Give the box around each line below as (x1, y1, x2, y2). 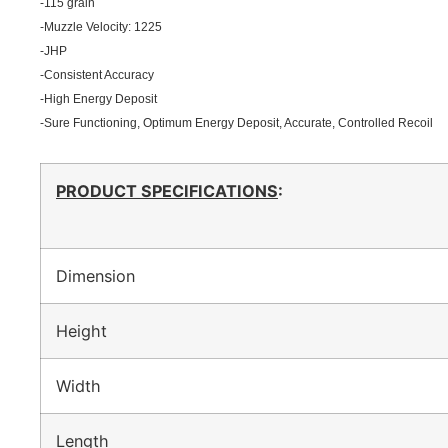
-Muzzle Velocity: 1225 (40, 20, 162, 35)
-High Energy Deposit (40, 92, 157, 107)
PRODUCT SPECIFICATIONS (56, 181, 278, 202)
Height (56, 321, 127, 342)
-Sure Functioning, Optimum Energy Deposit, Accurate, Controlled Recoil (40, 116, 433, 131)
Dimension (56, 266, 155, 287)
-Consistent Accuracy (40, 68, 154, 83)
